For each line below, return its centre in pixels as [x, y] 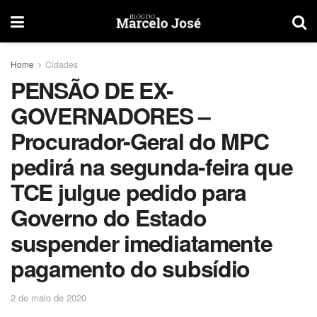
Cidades [62, 64]
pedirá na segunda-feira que [152, 166]
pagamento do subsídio [131, 268]
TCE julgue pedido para [128, 192]
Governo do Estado [109, 217]
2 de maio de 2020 [48, 297]
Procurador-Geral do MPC [140, 141]
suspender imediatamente [142, 243]
